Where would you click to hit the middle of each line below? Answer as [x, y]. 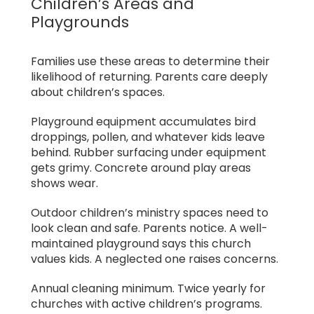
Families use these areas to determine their [150, 62]
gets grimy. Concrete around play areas [141, 168]
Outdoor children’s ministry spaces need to [150, 213]
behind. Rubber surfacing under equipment [149, 153]
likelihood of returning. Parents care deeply [149, 77]
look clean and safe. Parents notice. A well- [149, 228]
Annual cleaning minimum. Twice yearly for [148, 289]
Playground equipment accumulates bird [143, 122]
